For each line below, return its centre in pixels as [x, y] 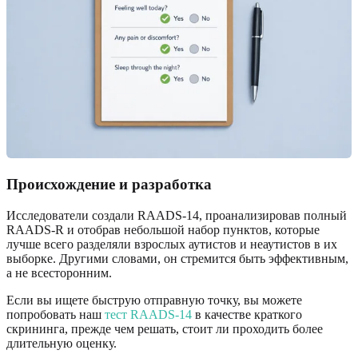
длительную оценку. [62, 343]
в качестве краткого [247, 314]
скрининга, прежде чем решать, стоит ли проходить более [165, 328]
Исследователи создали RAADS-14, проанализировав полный [177, 215]
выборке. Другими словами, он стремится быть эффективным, [177, 258]
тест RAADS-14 [148, 314]
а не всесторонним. [59, 272]
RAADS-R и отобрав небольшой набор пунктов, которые [163, 229]
